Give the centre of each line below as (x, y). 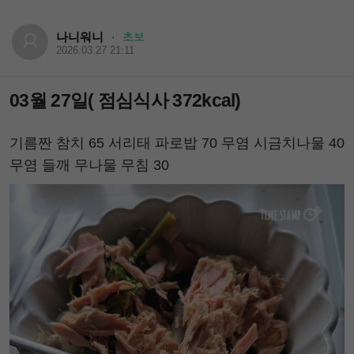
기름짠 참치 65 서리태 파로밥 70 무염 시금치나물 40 (177, 143)
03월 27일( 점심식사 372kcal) (125, 100)
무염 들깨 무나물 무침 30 (89, 165)
